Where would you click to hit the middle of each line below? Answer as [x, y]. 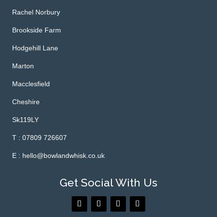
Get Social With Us [108, 182]
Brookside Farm [37, 30]
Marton [23, 66]
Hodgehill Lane [35, 48]
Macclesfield [31, 84]
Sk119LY [25, 120]
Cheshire [26, 102]
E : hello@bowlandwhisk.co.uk [58, 155]
